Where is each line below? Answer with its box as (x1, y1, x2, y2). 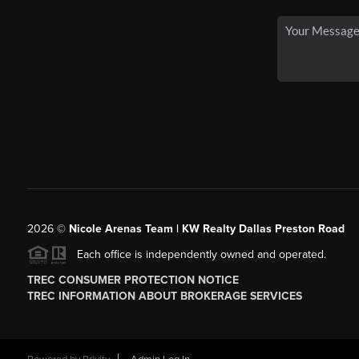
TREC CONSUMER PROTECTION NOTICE (26, 273, 239, 288)
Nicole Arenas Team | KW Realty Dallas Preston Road (68, 221, 345, 236)
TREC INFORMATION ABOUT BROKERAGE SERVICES (26, 289, 302, 304)
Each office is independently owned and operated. (67, 247, 326, 261)
